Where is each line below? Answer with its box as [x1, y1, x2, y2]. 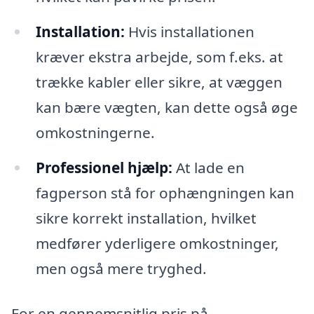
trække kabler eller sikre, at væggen [35, 72, 282, 93]
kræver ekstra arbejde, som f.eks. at [35, 47, 283, 67]
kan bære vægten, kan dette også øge [35, 97, 298, 118]
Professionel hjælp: [35, 157, 172, 177]
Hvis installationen [124, 22, 254, 42]
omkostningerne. [35, 123, 155, 143]
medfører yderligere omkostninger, [35, 233, 279, 253]
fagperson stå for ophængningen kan [35, 182, 294, 203]
